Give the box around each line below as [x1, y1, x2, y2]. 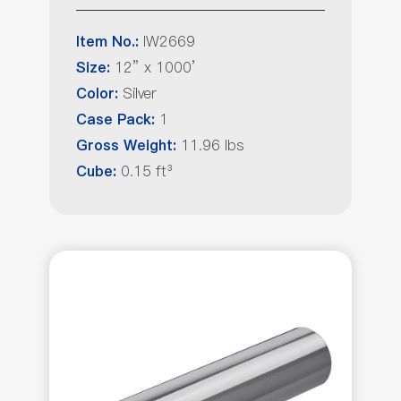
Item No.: [76, 33, 143, 51]
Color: [76, 85, 123, 103]
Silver [123, 83, 157, 103]
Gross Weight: [76, 137, 181, 155]
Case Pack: [76, 111, 159, 129]
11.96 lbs [181, 135, 244, 155]
